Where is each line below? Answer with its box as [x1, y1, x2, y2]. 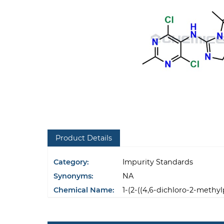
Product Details [55, 133, 112, 143]
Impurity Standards [122, 157, 193, 167]
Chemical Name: [53, 185, 114, 195]
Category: [53, 157, 89, 167]
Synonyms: [53, 171, 93, 181]
